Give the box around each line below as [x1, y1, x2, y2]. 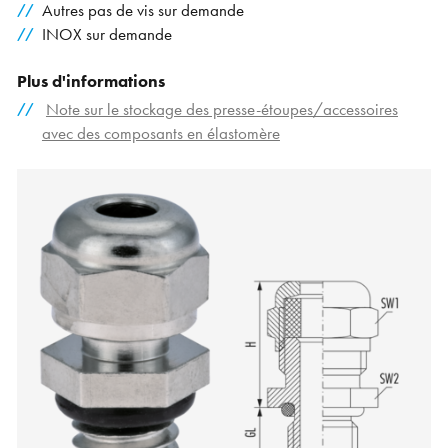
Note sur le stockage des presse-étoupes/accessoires [45, 99, 398, 121]
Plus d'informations [17, 70, 166, 92]
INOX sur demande [41, 23, 172, 45]
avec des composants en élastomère [41, 123, 280, 145]
